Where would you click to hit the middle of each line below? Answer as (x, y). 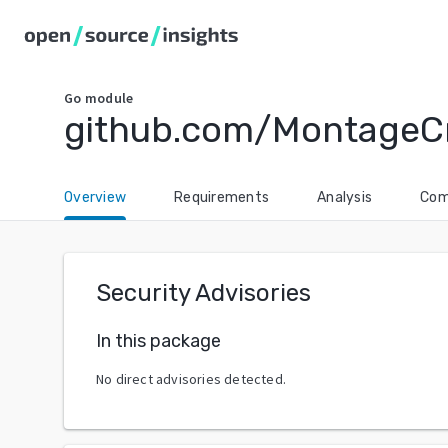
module (109, 98)
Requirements (221, 197)
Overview (95, 197)
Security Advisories (203, 293)
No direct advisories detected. (191, 378)
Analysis (344, 197)
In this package (158, 340)
